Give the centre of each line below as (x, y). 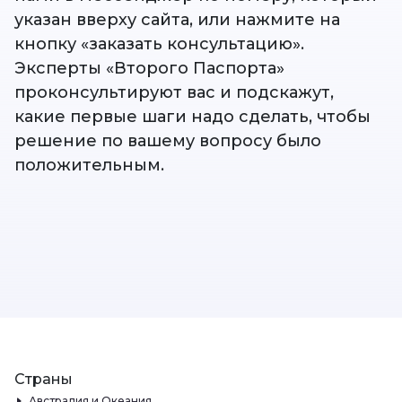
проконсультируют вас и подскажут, (174, 93)
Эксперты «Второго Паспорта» (149, 69)
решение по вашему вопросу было (168, 141)
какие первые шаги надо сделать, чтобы (192, 117)
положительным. (89, 166)
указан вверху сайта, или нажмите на (177, 20)
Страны (44, 379)
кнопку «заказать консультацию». (159, 44)
